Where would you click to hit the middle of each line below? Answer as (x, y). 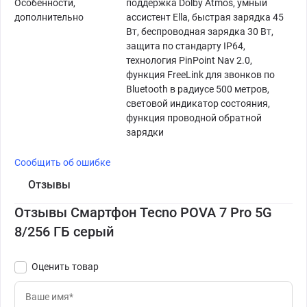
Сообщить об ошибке (62, 163)
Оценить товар (65, 267)
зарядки (145, 133)
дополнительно (49, 17)
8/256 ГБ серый (64, 232)
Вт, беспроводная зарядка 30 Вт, (200, 32)
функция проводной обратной (194, 118)
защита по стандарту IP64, (186, 46)
